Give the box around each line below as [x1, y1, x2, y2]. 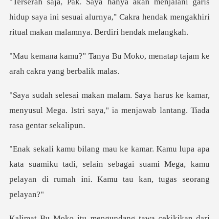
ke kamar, [173, 90, 210, 100]
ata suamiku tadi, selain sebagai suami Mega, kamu [14, 159, 210, 169]
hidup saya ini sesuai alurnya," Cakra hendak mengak [9, 12, 197, 22]
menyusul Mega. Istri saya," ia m [9, 105, 128, 115]
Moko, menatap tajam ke [121, 51, 210, 61]
